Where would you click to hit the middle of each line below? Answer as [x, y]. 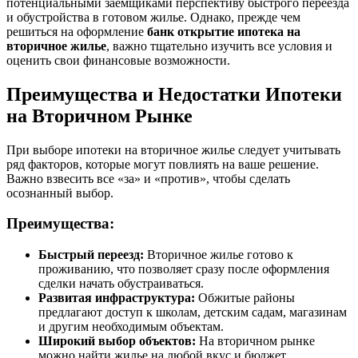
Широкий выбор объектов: [117, 341]
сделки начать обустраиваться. [121, 284]
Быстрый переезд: [91, 255]
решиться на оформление [77, 31]
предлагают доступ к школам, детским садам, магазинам [193, 312]
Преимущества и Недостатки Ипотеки [174, 94]
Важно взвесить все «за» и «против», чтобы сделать [148, 178]
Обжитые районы [245, 298]
